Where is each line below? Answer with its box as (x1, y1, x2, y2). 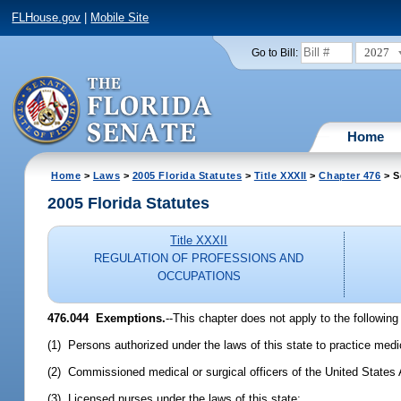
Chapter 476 (319, 169, 381, 181)
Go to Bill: (251, 47, 298, 58)
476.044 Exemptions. (47, 311, 166, 325)
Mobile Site (90, 11, 149, 25)
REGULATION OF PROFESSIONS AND (94, 252, 304, 266)
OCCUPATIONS (157, 269, 241, 284)
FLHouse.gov (12, 11, 81, 25)
